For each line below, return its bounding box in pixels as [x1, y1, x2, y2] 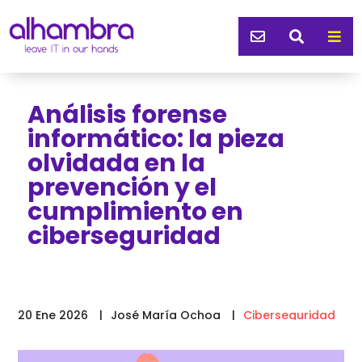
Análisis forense [27, 97, 227, 132]
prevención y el [27, 170, 217, 204]
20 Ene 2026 [18, 306, 89, 323]
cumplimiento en [27, 194, 243, 229]
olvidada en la [27, 145, 205, 180]
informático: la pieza [27, 121, 284, 156]
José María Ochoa [111, 306, 221, 323]
